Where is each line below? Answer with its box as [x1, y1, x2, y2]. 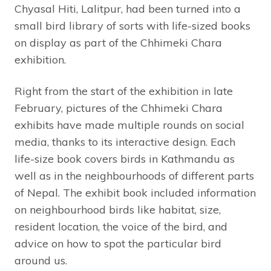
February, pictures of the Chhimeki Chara [15, 101, 223, 116]
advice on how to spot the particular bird [15, 237, 221, 251]
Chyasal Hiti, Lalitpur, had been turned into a [15, 2, 241, 16]
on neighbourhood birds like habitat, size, [15, 203, 221, 217]
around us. [15, 253, 70, 268]
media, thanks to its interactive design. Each [15, 135, 235, 149]
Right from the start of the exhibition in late [15, 84, 233, 99]
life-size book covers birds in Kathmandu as [15, 152, 235, 166]
